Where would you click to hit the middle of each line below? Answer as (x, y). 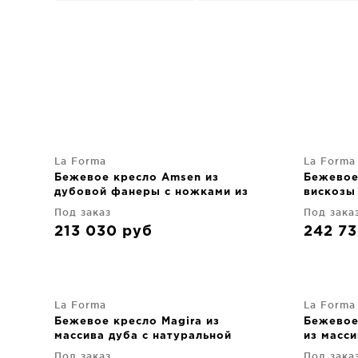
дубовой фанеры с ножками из (151, 192)
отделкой (84, 350)
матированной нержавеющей (145, 206)
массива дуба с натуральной (143, 336)
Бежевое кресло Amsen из (137, 177)
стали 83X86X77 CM (115, 221)
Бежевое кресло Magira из (137, 321)
